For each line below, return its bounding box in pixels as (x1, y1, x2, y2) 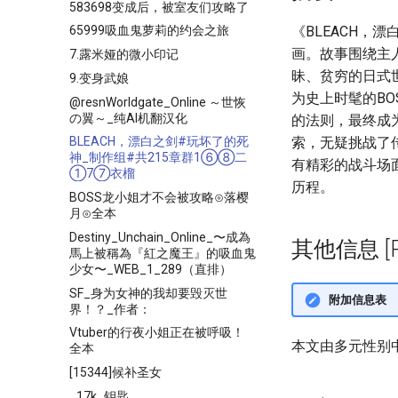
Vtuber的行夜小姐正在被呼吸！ (69, 325, 244, 340)
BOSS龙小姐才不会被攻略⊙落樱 (69, 190, 249, 204)
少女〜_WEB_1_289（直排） (69, 261, 232, 276)
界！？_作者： (69, 301, 151, 316)
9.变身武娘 (69, 70, 129, 85)
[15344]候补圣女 (69, 365, 162, 379)
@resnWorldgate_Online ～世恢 (69, 94, 246, 109)
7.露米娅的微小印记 (69, 47, 179, 61)
